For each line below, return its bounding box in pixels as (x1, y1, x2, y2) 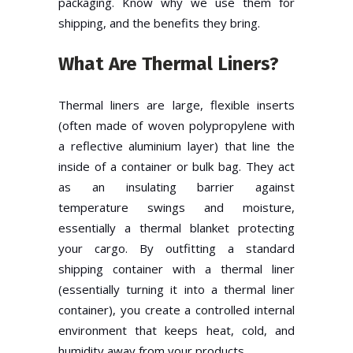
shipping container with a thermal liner (58, 260, 295, 277)
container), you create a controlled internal (58, 301, 295, 318)
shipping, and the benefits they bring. (58, 14, 260, 31)
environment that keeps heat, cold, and (58, 321, 295, 338)
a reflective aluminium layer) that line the (58, 137, 295, 154)
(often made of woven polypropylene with (58, 117, 295, 133)
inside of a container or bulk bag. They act (58, 158, 295, 174)
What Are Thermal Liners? (58, 52, 279, 75)
